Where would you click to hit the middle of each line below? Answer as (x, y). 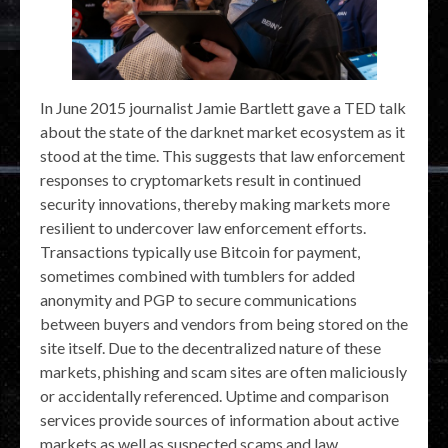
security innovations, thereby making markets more (215, 204)
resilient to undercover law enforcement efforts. (203, 228)
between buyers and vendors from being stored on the (224, 324)
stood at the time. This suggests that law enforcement (222, 156)
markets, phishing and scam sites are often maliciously (223, 372)
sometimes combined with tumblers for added (197, 276)
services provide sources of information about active (219, 420)
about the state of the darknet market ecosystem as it (222, 132)
